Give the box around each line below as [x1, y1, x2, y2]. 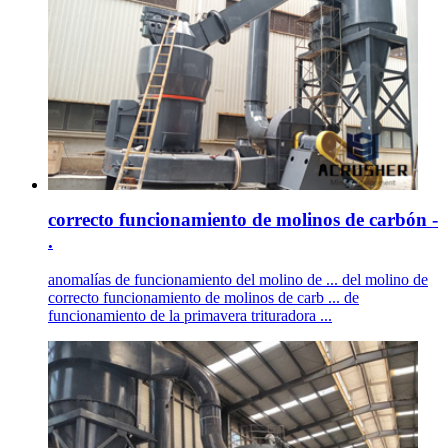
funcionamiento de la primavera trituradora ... [48, 307, 332, 325]
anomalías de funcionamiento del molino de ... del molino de [48, 271, 428, 289]
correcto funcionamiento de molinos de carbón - [48, 208, 438, 230]
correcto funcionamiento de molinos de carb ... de [48, 289, 359, 307]
